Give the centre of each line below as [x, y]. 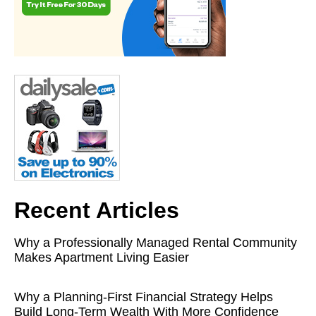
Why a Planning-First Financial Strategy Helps [144, 297]
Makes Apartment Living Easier [102, 257]
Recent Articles [97, 210]
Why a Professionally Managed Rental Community [156, 242]
